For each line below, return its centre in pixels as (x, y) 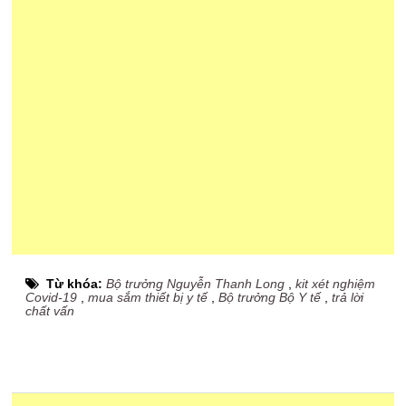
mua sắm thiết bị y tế (148, 297)
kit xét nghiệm (336, 284)
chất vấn (50, 311)
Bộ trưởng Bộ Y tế (270, 297)
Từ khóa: (77, 284)
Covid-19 (52, 297)
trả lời (348, 297)
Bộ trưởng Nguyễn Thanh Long (196, 284)
